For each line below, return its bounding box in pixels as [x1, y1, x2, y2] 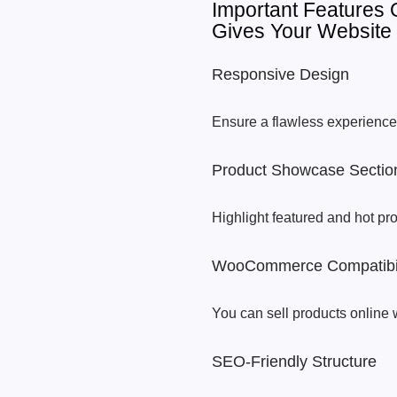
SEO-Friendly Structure [212, 353, 377, 370]
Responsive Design [212, 66, 349, 83]
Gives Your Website [212, 19, 392, 43]
